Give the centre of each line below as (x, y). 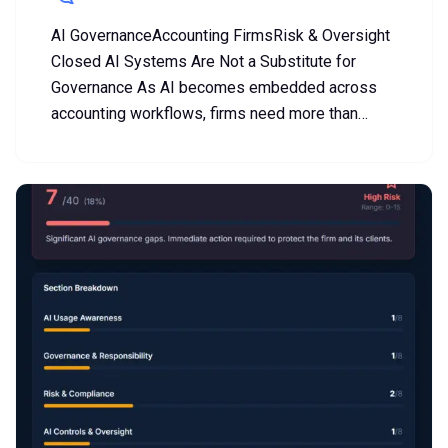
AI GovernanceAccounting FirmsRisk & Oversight (220, 36)
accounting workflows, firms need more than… (209, 114)
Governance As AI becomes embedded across (214, 88)
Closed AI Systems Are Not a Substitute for (203, 62)
